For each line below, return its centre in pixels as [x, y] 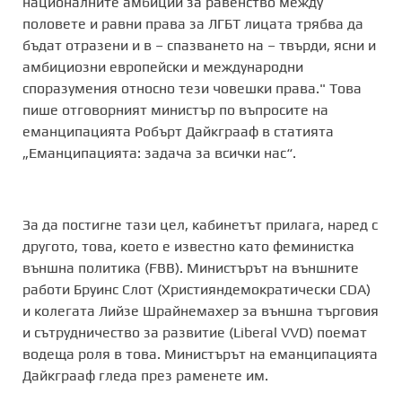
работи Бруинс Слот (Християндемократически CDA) [197, 289]
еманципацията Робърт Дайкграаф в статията [178, 131]
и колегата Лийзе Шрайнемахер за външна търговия [201, 311]
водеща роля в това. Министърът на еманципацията [200, 354]
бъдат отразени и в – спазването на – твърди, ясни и [199, 45]
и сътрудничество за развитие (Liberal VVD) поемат [195, 332]
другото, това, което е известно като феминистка [188, 246]
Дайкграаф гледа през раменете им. [145, 376]
